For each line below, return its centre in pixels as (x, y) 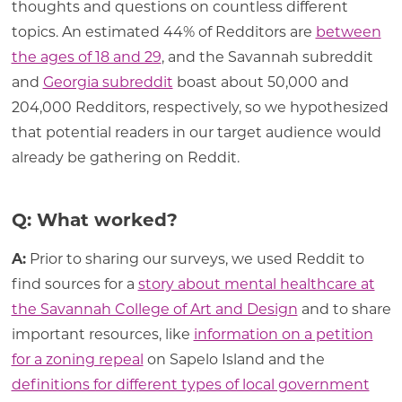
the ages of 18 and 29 (86, 57)
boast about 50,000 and (261, 82)
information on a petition (283, 334)
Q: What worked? (94, 219)
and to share (344, 309)
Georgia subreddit (108, 82)
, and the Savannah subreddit (267, 57)
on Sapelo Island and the (234, 359)
